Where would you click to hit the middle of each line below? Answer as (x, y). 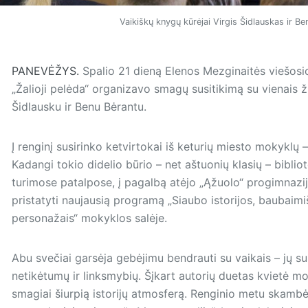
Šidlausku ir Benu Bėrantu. (80, 107)
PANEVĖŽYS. (45, 71)
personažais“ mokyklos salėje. (89, 218)
